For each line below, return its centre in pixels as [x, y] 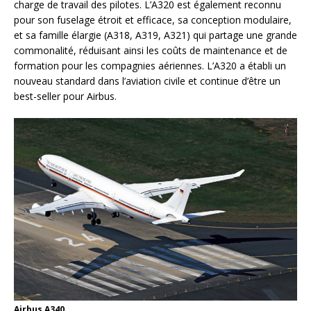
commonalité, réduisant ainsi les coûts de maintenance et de [151, 50]
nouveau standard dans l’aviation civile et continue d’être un [147, 81]
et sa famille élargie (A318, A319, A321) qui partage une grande [155, 35]
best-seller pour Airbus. [65, 96]
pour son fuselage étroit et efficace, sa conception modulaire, [153, 19]
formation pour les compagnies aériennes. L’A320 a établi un [150, 65]
